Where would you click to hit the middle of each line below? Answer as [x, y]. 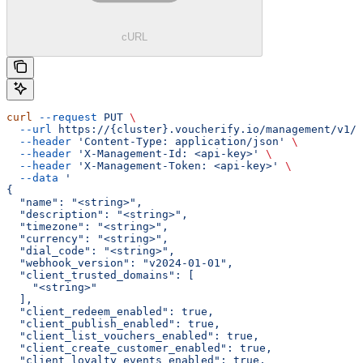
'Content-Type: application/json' [178, 141]
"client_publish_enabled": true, [113, 323]
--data [32, 177]
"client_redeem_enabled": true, [110, 311]
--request [65, 117]
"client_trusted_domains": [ [100, 275]
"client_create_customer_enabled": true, [139, 348]
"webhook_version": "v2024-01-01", [120, 263]
